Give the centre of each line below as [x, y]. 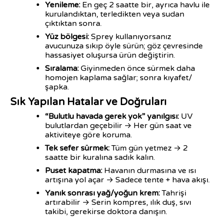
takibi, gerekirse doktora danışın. [106, 212]
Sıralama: [62, 68]
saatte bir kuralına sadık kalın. [100, 157]
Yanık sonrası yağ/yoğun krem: [102, 193]
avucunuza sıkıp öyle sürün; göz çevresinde [124, 46]
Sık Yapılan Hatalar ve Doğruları [87, 102]
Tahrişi [173, 193]
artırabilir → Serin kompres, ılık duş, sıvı [118, 202]
